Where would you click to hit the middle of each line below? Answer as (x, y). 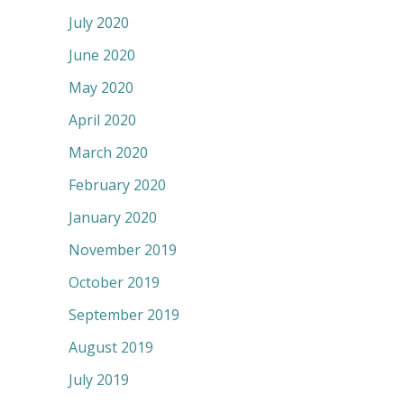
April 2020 (102, 120)
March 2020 (108, 153)
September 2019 (124, 315)
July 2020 (99, 23)
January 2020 (113, 218)
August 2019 (111, 348)
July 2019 (99, 380)
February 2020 (117, 185)
